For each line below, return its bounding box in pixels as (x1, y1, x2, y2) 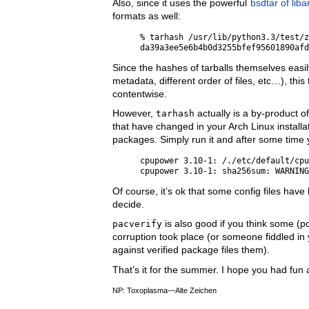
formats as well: (112, 10, 181, 21)
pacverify (112, 219, 163, 230)
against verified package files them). (112, 245, 270, 256)
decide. (112, 199, 145, 210)
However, (112, 108, 157, 119)
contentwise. (112, 88, 168, 99)
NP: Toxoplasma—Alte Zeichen (112, 286, 217, 295)
